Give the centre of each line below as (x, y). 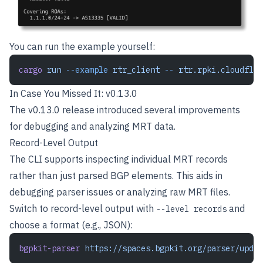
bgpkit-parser (49, 248)
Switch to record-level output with (83, 208)
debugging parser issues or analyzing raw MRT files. (120, 192)
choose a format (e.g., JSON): (71, 225)
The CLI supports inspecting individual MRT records (119, 159)
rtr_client (134, 70)
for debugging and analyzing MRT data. (92, 126)
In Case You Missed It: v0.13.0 (73, 93)
